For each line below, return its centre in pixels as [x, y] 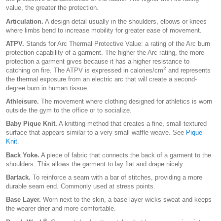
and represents [188, 70]
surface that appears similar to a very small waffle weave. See [96, 133]
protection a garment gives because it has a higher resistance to [98, 61]
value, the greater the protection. [52, 8]
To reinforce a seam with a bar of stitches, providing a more [116, 177]
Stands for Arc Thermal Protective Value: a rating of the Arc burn [117, 43]
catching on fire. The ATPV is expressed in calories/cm [85, 70]
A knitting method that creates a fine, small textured [132, 124]
